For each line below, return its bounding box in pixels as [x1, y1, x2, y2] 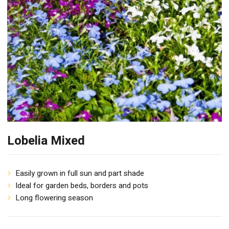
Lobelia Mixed [7, 131, 85, 150]
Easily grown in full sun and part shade [15, 167, 144, 179]
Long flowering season [15, 192, 93, 203]
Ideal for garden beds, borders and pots [15, 179, 148, 191]
